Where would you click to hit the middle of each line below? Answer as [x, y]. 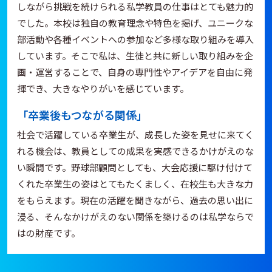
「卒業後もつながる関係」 [82, 115]
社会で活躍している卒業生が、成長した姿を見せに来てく [135, 134]
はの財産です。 [49, 233]
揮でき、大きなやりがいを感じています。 [103, 88]
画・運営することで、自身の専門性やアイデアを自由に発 [135, 72]
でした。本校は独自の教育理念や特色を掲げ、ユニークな [135, 23]
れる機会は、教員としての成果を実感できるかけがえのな [135, 151]
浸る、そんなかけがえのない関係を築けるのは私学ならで [135, 216]
